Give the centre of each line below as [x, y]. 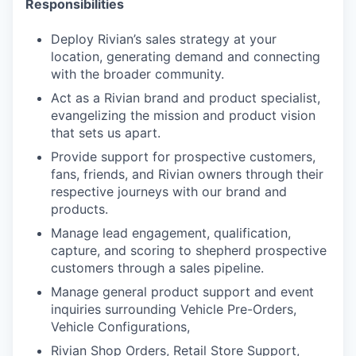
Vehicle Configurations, [120, 327]
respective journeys [112, 192]
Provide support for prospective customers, [183, 157]
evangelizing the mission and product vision [183, 116]
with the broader [103, 74]
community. [190, 74]
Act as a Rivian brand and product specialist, [186, 98]
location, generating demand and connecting [186, 57]
